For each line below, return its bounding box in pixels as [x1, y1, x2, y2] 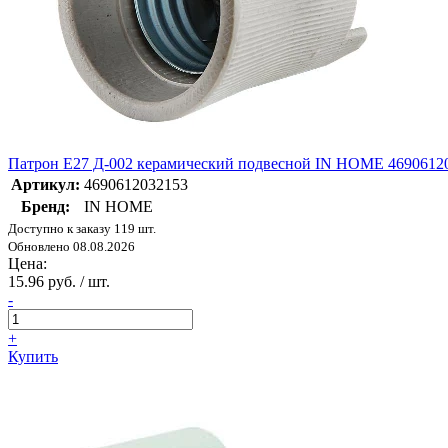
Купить [8, 347, 58, 365]
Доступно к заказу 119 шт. [8, 220, 156, 236]
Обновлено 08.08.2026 [8, 238, 135, 254]
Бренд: [21, 197, 70, 215]
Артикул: [11, 175, 80, 193]
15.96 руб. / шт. [8, 272, 110, 290]
